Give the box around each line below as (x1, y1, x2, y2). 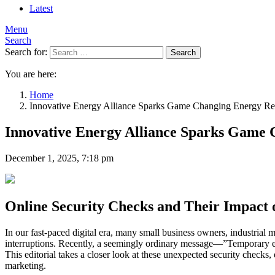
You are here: (5, 69, 56, 79)
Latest (29, 3, 53, 14)
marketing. (5, 260, 46, 271)
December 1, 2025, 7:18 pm (5, 152, 114, 163)
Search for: (5, 47, 47, 57)
